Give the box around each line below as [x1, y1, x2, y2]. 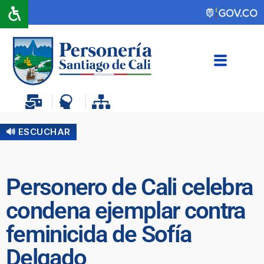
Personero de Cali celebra [6, 173, 253, 201]
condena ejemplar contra [6, 196, 245, 225]
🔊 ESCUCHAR [6, 126, 71, 137]
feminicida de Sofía [6, 220, 192, 248]
